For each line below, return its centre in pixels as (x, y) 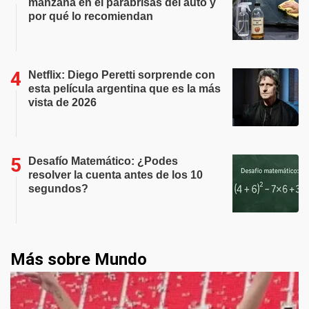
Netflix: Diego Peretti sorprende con (122, 75)
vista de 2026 (62, 102)
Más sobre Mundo (79, 259)
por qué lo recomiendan (91, 16)
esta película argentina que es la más (124, 89)
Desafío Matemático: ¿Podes (103, 161)
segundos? (58, 189)
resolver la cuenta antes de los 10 (116, 175)
